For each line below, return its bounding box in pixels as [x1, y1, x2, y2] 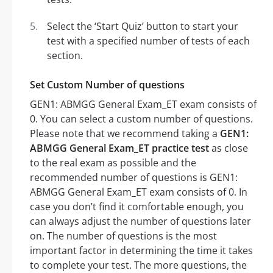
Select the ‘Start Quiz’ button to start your [47, 19, 238, 34]
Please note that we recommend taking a [30, 127, 220, 141]
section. [47, 49, 83, 63]
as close [209, 141, 248, 155]
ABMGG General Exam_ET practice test [30, 141, 209, 155]
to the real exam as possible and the [30, 156, 196, 170]
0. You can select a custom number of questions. [30, 112, 253, 126]
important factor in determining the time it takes [30, 244, 253, 258]
